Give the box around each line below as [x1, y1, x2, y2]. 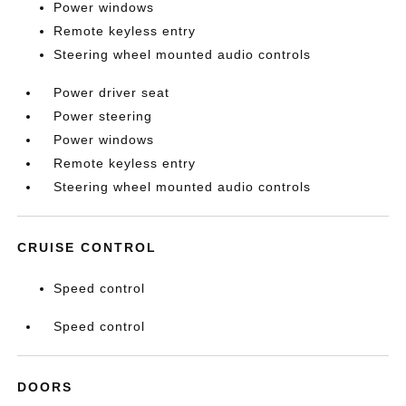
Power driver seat [53, 85, 170, 100]
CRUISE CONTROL [17, 240, 158, 255]
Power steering [53, 109, 153, 123]
